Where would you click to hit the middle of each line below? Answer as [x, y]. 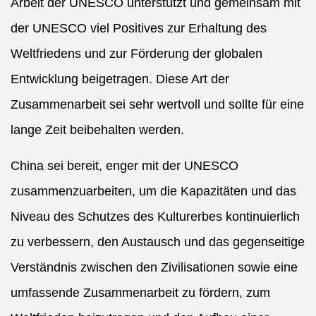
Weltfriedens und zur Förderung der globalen [136, 54]
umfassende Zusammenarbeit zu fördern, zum [140, 293]
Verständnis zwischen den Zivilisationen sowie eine [154, 268]
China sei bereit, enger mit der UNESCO [124, 166]
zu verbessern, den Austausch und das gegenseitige [158, 242]
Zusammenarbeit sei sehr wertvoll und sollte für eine [157, 105]
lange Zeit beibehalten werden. [99, 130]
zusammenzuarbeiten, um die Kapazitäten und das [153, 192]
